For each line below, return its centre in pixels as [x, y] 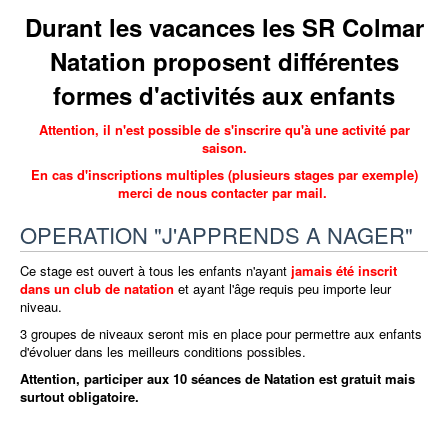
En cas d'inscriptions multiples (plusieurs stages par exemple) [224, 175]
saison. [224, 148]
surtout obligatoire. [79, 397]
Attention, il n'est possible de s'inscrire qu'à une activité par [224, 130]
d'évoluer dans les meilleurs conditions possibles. [165, 352]
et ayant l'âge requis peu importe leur [282, 289]
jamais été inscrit [344, 271]
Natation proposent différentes [224, 61]
